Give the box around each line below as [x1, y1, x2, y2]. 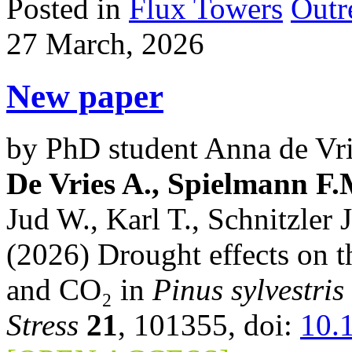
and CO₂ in [6, 273, 152, 307]
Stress [6, 308, 79, 343]
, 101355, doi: [118, 308, 300, 343]
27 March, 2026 [6, 26, 204, 60]
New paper [6, 77, 163, 115]
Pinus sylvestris [152, 273, 344, 307]
